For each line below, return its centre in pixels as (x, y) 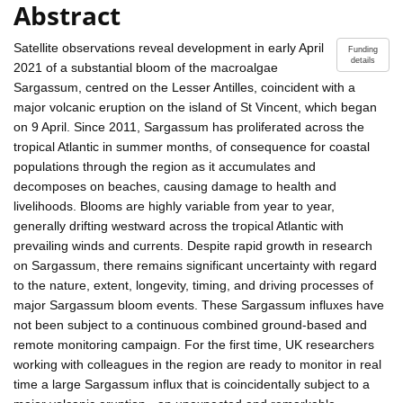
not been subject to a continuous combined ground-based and (190, 324)
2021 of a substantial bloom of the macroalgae (146, 67)
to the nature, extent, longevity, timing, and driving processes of (193, 285)
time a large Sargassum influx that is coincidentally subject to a (192, 384)
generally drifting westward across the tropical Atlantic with (179, 225)
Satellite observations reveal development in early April (169, 47)
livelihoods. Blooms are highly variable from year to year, (174, 206)
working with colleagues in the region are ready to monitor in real (197, 364)
